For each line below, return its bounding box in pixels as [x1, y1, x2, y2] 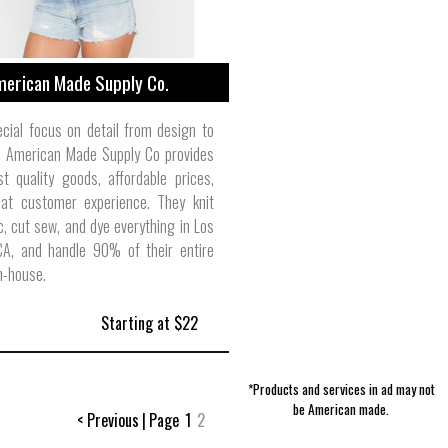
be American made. [293, 399, 390, 419]
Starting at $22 [96, 310, 198, 335]
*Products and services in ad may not [247, 379, 435, 399]
